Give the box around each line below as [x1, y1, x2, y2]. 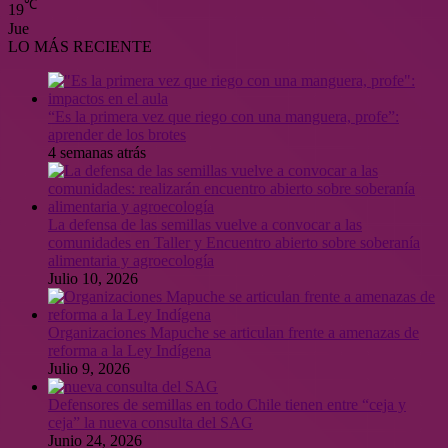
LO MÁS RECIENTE [8, 37, 152, 55]
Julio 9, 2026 [48, 359, 130, 377]
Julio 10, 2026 [48, 269, 138, 287]
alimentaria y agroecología [48, 251, 214, 269]
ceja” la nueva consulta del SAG [48, 413, 253, 431]
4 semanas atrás [48, 143, 146, 161]
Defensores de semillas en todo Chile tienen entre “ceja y [48, 395, 406, 413]
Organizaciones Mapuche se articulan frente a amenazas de [48, 323, 419, 341]
